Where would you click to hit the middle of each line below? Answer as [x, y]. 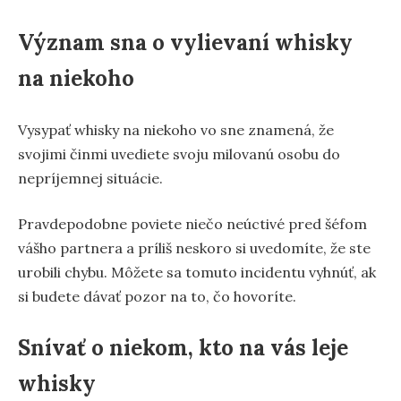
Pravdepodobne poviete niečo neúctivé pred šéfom [192, 223]
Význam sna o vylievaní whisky [185, 42]
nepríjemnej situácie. [90, 178]
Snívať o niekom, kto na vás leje [183, 347]
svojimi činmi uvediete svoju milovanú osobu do [179, 154]
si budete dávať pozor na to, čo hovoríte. [157, 296]
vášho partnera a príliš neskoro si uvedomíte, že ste [194, 247]
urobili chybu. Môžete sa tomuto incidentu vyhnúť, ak [197, 272]
